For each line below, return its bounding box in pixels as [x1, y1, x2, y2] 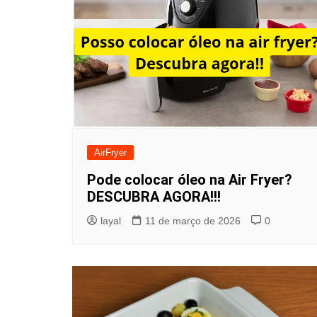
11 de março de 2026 [145, 214, 241, 226]
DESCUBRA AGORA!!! [87, 188, 221, 205]
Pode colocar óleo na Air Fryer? [87, 171, 292, 188]
